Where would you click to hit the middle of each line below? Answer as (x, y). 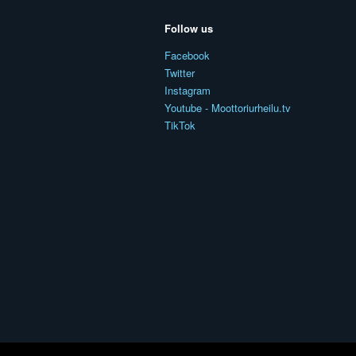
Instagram (188, 90)
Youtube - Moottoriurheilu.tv (228, 107)
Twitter (180, 72)
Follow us (189, 28)
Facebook (187, 55)
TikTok (180, 125)
